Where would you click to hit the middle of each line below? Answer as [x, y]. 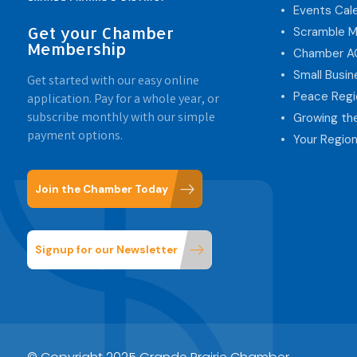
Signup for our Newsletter [106, 249]
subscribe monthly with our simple [121, 118]
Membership [76, 48]
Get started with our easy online [113, 81]
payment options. [75, 136]
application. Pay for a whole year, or [123, 100]
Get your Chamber [100, 32]
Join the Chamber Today [101, 189]
